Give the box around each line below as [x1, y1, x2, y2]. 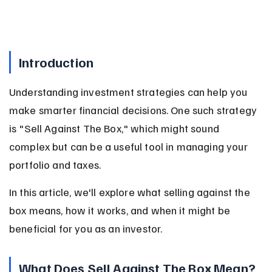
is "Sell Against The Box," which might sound [8, 121, 222, 135]
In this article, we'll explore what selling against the [8, 185, 253, 199]
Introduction [19, 53, 93, 70]
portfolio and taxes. [8, 157, 101, 171]
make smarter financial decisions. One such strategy [8, 103, 260, 117]
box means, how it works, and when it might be [8, 203, 233, 217]
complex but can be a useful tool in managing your [8, 139, 250, 153]
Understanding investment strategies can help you [8, 84, 250, 98]
